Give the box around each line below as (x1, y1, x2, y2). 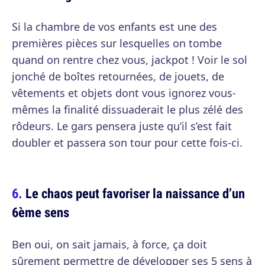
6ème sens (12, 203, 69, 221)
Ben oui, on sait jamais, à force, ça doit (12, 237, 207, 251)
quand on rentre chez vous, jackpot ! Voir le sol (12, 53, 247, 67)
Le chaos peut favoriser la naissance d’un (25, 184, 245, 202)
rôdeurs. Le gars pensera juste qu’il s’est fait (12, 119, 232, 133)
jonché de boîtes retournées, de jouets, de (12, 69, 224, 83)
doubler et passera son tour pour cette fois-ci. (12, 135, 243, 150)
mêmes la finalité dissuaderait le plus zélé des (12, 102, 243, 117)
